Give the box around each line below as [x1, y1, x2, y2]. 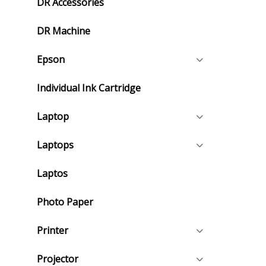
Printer [37, 223, 68, 237]
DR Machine [37, 24, 90, 37]
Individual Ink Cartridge [37, 81, 141, 94]
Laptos [37, 166, 68, 180]
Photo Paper [37, 195, 93, 208]
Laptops [37, 138, 74, 151]
